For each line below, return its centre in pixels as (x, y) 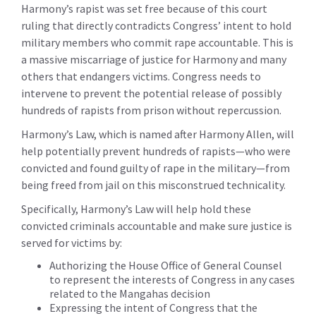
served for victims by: (72, 242)
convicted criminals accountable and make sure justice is (157, 225)
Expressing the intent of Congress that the (153, 307)
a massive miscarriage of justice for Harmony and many (154, 59)
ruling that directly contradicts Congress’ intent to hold (156, 25)
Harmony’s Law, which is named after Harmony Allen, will (158, 134)
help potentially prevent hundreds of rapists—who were (156, 151)
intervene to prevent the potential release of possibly (151, 93)
